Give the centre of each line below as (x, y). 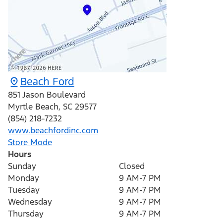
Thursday (26, 214)
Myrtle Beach (33, 107)
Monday (24, 178)
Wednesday (30, 202)
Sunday (22, 166)
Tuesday (24, 190)
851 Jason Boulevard (47, 95)
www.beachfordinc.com (53, 131)
